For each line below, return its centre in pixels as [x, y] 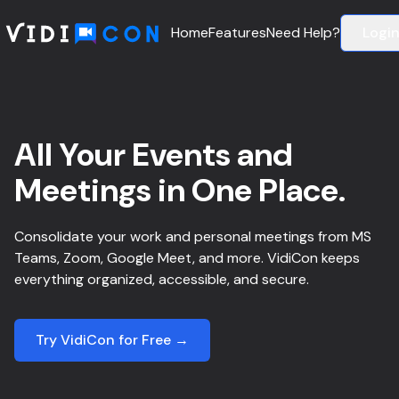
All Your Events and [154, 155]
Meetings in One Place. [180, 190]
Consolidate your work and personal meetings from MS [193, 236]
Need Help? [303, 33]
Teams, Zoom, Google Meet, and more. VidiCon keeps [187, 258]
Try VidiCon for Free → [112, 340]
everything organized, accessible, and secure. [162, 279]
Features [237, 33]
